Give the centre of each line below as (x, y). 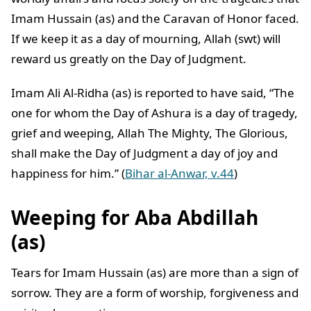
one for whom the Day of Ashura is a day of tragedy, (154, 113)
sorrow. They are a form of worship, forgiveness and (155, 293)
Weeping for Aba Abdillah (135, 218)
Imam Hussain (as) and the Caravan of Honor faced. (155, 19)
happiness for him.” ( (68, 174)
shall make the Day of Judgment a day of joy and (144, 153)
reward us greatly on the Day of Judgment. (130, 59)
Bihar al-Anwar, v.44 (179, 174)
